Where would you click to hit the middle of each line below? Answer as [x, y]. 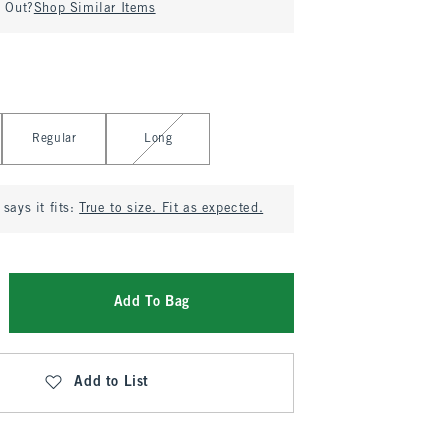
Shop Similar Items [94, 9]
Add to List [111, 382]
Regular [54, 139]
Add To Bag [151, 302]
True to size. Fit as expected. [171, 209]
